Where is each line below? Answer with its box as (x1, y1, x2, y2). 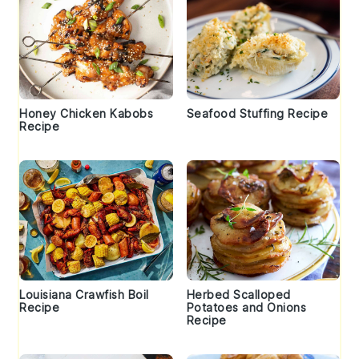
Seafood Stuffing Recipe (186, 107, 328, 121)
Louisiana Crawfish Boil (19, 288, 149, 302)
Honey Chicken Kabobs (19, 107, 154, 121)
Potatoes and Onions (186, 301, 306, 315)
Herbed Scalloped (186, 288, 291, 302)
